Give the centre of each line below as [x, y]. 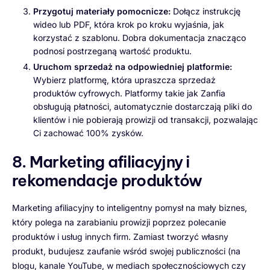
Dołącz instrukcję [206, 11]
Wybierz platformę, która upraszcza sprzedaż [124, 80]
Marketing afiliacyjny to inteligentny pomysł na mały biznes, [130, 207]
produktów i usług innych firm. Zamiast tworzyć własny [120, 236]
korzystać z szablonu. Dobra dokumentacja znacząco [140, 37]
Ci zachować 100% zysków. [88, 133]
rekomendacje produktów [107, 180]
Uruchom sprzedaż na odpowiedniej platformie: [133, 66]
